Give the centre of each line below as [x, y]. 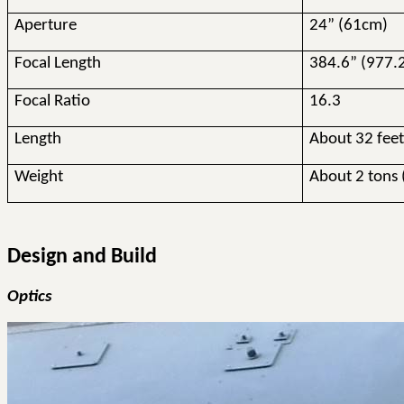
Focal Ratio [53, 102]
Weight [39, 178]
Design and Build [82, 257]
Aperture [46, 26]
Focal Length [58, 64]
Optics [29, 297]
